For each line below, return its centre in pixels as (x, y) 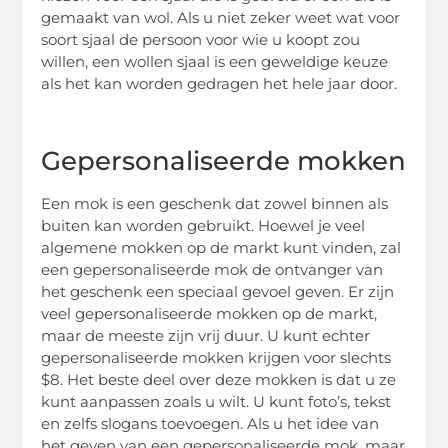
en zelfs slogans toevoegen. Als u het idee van (210, 424)
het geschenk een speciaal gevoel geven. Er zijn (218, 292)
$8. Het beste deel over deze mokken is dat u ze (219, 380)
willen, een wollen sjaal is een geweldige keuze (215, 62)
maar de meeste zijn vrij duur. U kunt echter (206, 336)
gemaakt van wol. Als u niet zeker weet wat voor (221, 18)
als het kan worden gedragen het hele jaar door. (219, 84)
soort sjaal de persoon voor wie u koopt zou (201, 40)
